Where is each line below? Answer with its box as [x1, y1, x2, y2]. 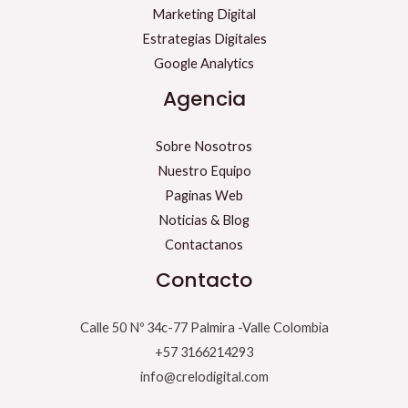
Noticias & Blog [158, 212, 250, 229]
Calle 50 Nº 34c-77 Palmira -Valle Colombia [79, 320, 329, 336]
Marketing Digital [152, 6, 256, 23]
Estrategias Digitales [141, 31, 267, 47]
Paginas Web [165, 188, 243, 204]
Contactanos [165, 237, 243, 253]
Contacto [156, 266, 252, 295]
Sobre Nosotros [156, 138, 252, 155]
